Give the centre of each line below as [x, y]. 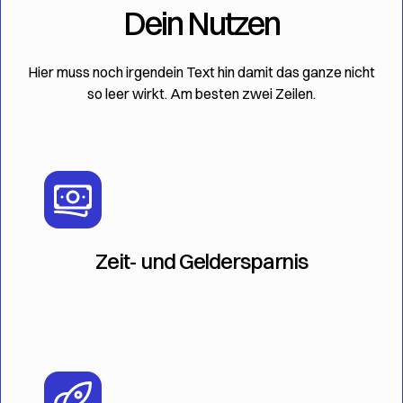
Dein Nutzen [201, 23]
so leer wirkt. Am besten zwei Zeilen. [201, 94]
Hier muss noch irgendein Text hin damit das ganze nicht [201, 72]
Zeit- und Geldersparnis [201, 261]
